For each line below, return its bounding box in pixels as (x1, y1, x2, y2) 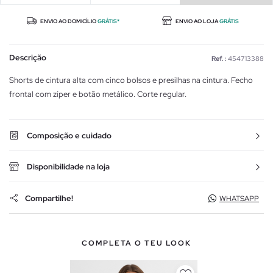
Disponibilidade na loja (27, 161, 110, 172)
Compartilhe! (25, 193, 73, 204)
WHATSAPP (219, 194, 259, 204)
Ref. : (211, 54, 227, 63)
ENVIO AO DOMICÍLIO (38, 18, 97, 26)
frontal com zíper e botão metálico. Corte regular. (9, 89, 186, 100)
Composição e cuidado (27, 130, 112, 141)
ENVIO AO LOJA (174, 18, 219, 26)
